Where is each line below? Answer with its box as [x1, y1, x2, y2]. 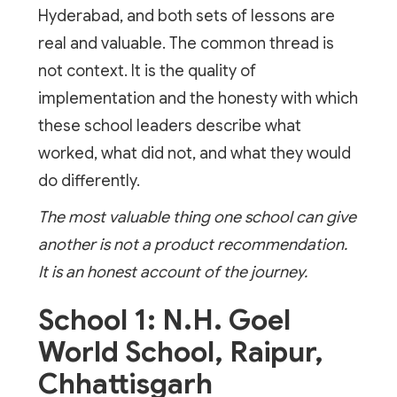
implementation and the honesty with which [37, 88, 358, 108]
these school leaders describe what [37, 115, 301, 136]
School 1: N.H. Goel [37, 301, 291, 338]
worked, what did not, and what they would [37, 143, 351, 163]
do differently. [37, 170, 140, 191]
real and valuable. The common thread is [37, 33, 334, 53]
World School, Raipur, [37, 333, 323, 370]
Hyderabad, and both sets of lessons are [37, 5, 335, 26]
